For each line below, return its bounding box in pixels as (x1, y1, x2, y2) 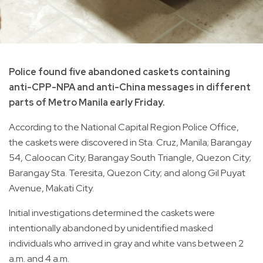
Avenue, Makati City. (9, 181, 94, 194)
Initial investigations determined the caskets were (9, 206, 215, 219)
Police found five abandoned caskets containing (9, 65, 230, 78)
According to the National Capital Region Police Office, (9, 120, 239, 133)
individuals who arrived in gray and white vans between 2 (9, 237, 244, 249)
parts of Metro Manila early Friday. (9, 96, 165, 109)
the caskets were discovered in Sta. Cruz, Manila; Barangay (9, 136, 251, 149)
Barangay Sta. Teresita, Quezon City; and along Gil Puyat (9, 166, 245, 179)
